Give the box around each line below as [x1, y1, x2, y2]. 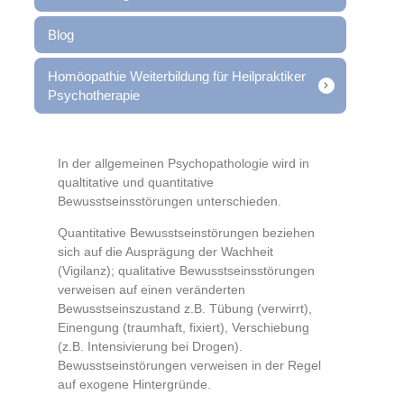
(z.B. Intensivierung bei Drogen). [57, 338, 243, 353]
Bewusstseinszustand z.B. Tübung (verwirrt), [57, 300, 312, 316]
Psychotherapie [47, 87, 140, 103]
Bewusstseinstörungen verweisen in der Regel [57, 357, 321, 372]
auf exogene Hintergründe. [57, 376, 211, 391]
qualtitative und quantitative [57, 174, 214, 189]
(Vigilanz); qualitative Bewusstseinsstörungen [57, 262, 315, 278]
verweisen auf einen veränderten [57, 281, 245, 297]
